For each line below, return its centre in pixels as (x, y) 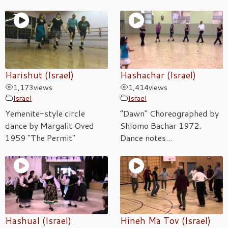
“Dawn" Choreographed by (169, 113)
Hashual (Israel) (38, 220)
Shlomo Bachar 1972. (161, 125)
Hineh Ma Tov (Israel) (165, 220)
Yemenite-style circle (45, 113)
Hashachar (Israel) (158, 75)
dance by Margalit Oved (50, 125)
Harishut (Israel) (39, 75)
